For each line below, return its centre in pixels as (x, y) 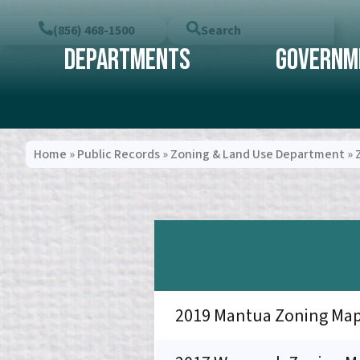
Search (221, 31)
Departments (127, 61)
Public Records (119, 154)
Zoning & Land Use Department (258, 154)
